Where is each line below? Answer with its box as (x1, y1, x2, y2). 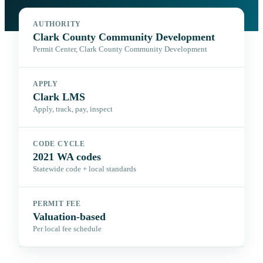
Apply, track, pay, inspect (33, 105, 113, 114)
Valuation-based (33, 211, 106, 223)
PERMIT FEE (33, 200, 82, 208)
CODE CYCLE (33, 140, 86, 148)
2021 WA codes (33, 151, 101, 163)
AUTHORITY (33, 21, 82, 28)
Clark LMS (33, 91, 85, 103)
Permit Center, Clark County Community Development (33, 45, 207, 54)
